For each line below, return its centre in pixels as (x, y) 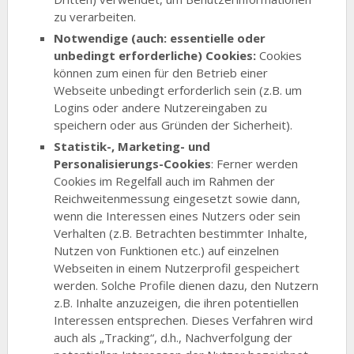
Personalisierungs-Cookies (133, 163)
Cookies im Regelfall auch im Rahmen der (165, 181)
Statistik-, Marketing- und (132, 146)
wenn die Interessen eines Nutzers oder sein (177, 215)
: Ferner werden (255, 163)
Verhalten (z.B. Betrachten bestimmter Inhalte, (181, 233)
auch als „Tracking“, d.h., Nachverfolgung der (173, 337)
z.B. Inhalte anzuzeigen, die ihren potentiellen (177, 302)
